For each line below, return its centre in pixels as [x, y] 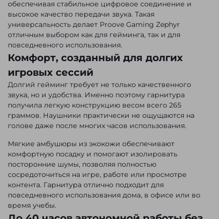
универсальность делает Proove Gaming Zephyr [94, 25]
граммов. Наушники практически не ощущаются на [101, 116]
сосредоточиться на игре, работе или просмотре [97, 175]
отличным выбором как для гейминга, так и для [94, 35]
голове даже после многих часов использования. [97, 126]
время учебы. [32, 206]
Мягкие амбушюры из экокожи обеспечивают [91, 144]
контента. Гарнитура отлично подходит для [86, 185]
